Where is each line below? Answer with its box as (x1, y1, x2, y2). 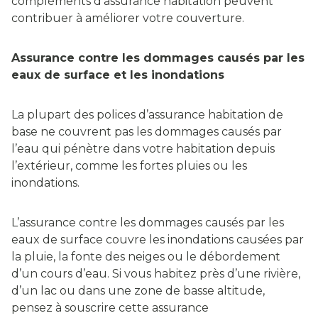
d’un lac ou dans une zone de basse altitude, (11, 284, 265, 298)
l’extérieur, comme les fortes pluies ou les (11, 159, 247, 173)
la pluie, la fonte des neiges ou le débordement (11, 250, 280, 264)
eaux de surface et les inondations (11, 68, 224, 82)
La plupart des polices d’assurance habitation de (11, 108, 283, 122)
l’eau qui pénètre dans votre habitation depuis (11, 142, 275, 156)
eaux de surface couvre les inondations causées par (11, 233, 304, 247)
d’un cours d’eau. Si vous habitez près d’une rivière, (11, 267, 300, 281)
